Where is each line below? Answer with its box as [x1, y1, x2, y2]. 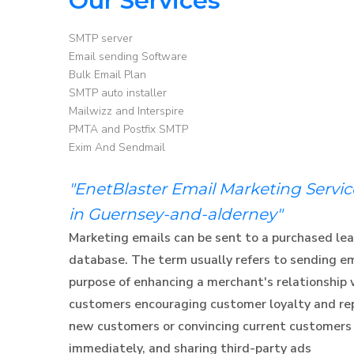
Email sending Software [69, 48, 187, 64]
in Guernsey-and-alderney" [69, 204, 282, 224]
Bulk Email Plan [69, 66, 146, 82]
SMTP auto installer [69, 85, 167, 100]
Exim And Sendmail [69, 139, 165, 155]
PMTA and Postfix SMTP [69, 121, 188, 137]
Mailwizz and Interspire [69, 103, 184, 119]
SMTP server [69, 30, 133, 46]
